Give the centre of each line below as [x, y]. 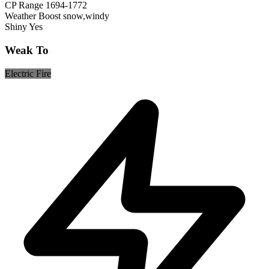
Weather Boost [33, 16]
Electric [20, 73]
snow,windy [86, 16]
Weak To [27, 50]
